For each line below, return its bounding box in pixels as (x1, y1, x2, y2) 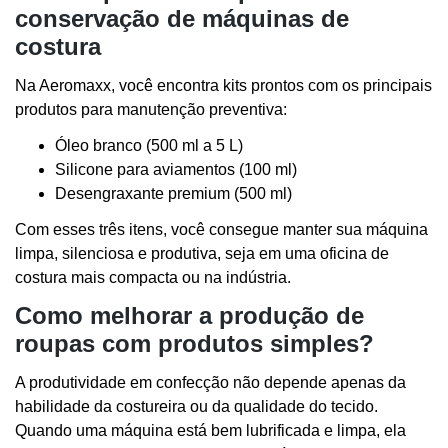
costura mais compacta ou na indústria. (15, 269, 291, 287)
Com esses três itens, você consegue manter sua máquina (15, 221, 428, 239)
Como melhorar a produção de (15, 302, 364, 330)
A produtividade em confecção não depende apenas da (15, 374, 406, 392)
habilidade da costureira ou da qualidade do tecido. (15, 398, 378, 416)
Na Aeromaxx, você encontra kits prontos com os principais (15, 77, 432, 95)
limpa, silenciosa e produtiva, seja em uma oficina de (15, 245, 389, 263)
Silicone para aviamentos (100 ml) (55, 161, 297, 179)
